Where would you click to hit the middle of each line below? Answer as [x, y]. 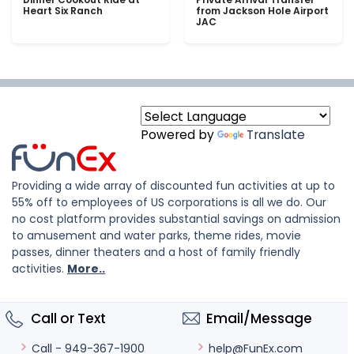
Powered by [179, 135]
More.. [86, 269]
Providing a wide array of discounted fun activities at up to [173, 186]
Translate [276, 135]
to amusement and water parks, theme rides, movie [156, 235]
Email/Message [259, 318]
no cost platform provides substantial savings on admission [176, 219]
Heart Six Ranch [63, 11]
